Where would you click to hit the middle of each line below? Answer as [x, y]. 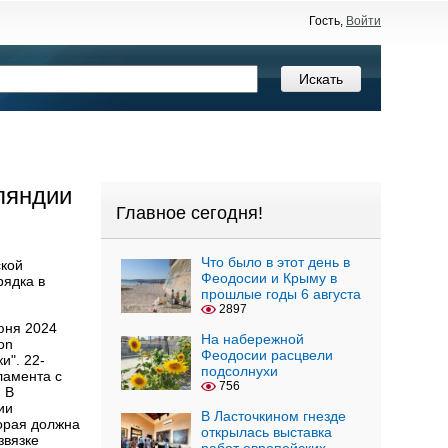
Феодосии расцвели [267, 355]
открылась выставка [266, 432]
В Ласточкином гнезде [273, 416]
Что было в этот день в [275, 262]
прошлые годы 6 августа [281, 294]
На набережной [252, 339]
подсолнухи [239, 371]
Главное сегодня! [189, 213]
